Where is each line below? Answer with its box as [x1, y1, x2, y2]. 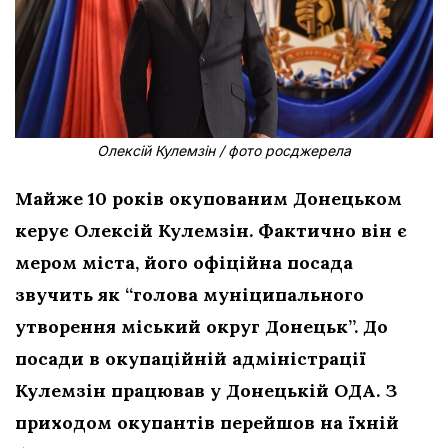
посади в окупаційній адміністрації [15, 347, 366, 370]
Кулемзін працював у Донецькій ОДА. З [15, 379, 397, 402]
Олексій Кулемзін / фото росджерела [97, 142, 351, 159]
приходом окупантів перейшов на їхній [15, 411, 399, 434]
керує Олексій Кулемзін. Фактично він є [15, 219, 407, 242]
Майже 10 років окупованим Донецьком [15, 187, 402, 210]
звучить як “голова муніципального [15, 283, 364, 306]
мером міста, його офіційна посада [15, 251, 353, 274]
